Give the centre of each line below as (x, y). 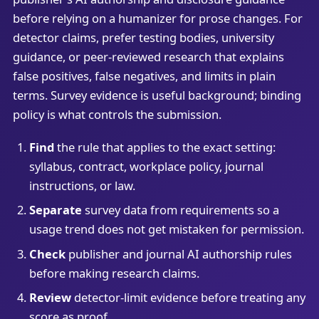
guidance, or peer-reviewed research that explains (148, 57)
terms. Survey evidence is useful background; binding (157, 95)
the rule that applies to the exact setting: (164, 147)
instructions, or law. (82, 185)
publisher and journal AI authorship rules (178, 253)
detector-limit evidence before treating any (188, 298)
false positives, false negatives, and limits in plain (144, 76)
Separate (55, 210)
